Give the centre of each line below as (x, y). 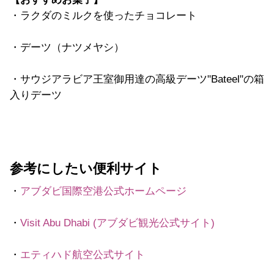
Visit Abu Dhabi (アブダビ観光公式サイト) (117, 223)
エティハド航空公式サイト (83, 254)
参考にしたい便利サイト (86, 168)
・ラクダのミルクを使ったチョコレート (103, 15)
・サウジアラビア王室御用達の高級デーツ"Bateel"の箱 (137, 79)
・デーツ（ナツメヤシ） (67, 47)
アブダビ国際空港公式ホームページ (103, 191)
